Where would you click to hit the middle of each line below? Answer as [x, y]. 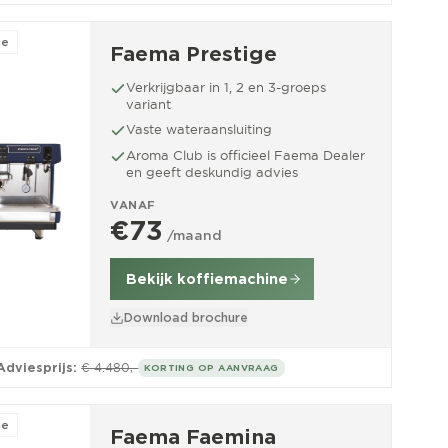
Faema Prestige [193, 54]
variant [148, 104]
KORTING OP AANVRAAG [211, 367]
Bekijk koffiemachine [207, 279]
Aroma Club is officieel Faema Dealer [245, 155]
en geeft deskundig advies [212, 172]
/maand [194, 235]
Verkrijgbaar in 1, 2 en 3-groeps [226, 87]
